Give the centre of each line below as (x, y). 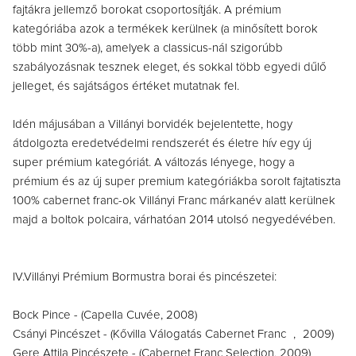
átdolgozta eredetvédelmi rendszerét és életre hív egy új (162, 143)
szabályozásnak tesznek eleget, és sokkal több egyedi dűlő (170, 67)
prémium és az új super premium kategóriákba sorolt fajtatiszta (177, 181)
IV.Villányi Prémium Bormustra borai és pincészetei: (145, 277)
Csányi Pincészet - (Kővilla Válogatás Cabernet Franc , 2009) (173, 334)
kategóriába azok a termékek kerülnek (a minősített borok (165, 29)
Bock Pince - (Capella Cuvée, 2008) (105, 315)
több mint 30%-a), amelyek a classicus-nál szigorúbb (148, 48)
